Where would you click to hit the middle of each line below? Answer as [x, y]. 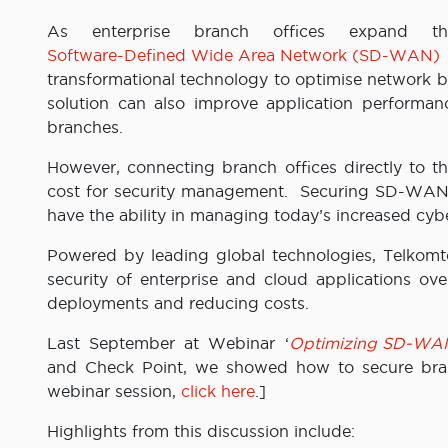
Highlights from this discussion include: [201, 431]
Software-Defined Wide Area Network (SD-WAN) [243, 55]
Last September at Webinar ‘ [168, 343]
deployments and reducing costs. [178, 303]
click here [218, 391]
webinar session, [114, 391]
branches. [85, 127]
